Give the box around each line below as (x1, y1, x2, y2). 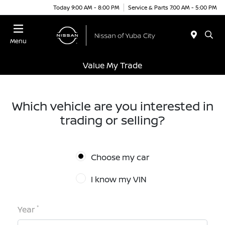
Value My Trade (83, 59, 142, 71)
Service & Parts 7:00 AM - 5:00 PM (128, 3, 217, 11)
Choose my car (91, 152, 149, 163)
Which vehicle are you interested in (12, 97, 213, 115)
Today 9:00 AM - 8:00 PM (53, 3, 120, 11)
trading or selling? (60, 111, 165, 129)
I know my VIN (91, 174, 147, 185)
